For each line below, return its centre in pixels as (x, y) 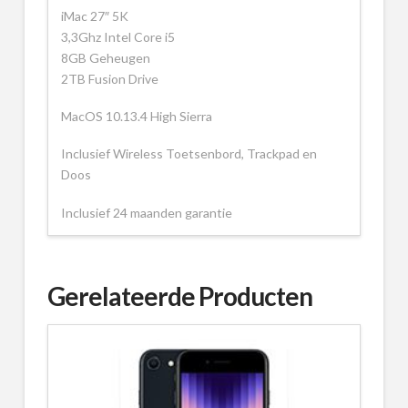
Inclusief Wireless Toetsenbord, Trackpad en (189, 154)
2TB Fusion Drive (109, 78)
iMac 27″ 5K (94, 15)
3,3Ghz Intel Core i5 (117, 36)
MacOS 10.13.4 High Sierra (136, 117)
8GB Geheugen (105, 57)
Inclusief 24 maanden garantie (146, 212)
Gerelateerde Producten (180, 296)
